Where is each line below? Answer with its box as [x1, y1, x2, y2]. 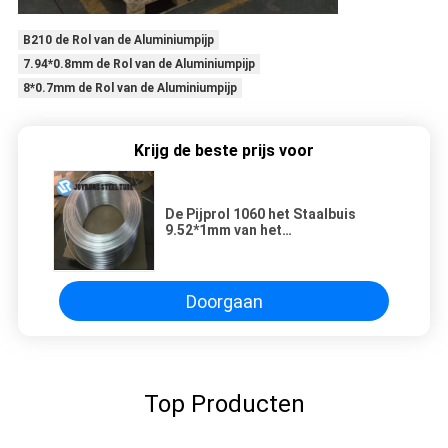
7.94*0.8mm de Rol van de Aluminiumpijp [22, 57, 255, 72]
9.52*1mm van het [165, 222, 282, 239]
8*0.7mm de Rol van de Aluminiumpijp [22, 81, 237, 96]
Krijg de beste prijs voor [134, 141, 314, 161]
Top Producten [143, 390, 305, 419]
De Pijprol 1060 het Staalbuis [165, 206, 356, 223]
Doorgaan [185, 290, 263, 312]
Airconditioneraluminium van [165, 238, 357, 255]
